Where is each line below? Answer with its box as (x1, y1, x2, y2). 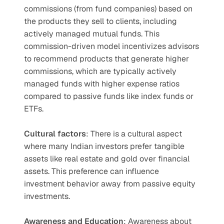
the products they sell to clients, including (24, 16, 177, 26)
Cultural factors (24, 128, 86, 139)
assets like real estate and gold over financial (24, 153, 189, 164)
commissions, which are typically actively (24, 66, 176, 76)
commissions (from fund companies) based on (24, 3, 192, 14)
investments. (24, 191, 70, 201)
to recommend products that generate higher (24, 53, 189, 64)
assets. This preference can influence (24, 166, 159, 176)
